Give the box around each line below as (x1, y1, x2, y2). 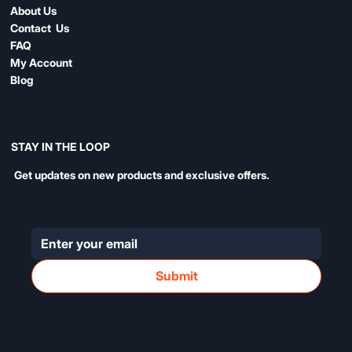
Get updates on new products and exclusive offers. (14, 168, 270, 182)
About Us (10, 3, 57, 17)
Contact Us (10, 20, 70, 35)
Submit (155, 268, 198, 284)
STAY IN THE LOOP (10, 140, 110, 154)
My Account (10, 55, 73, 69)
